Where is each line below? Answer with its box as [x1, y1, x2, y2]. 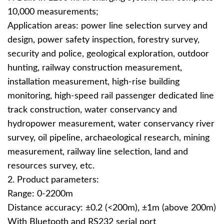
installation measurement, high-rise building [7, 77, 179, 86]
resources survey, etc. [7, 161, 94, 170]
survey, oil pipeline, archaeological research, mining [7, 133, 209, 142]
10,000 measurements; [7, 7, 98, 16]
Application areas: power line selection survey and [7, 21, 207, 30]
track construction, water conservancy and [7, 105, 177, 114]
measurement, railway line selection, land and [7, 147, 188, 156]
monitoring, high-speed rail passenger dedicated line [7, 91, 214, 100]
